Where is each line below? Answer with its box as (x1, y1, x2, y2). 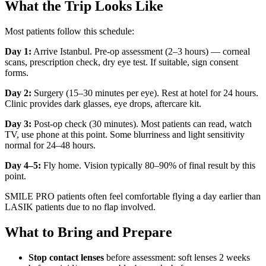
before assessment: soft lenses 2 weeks (104, 252, 250, 263)
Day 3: (5, 119, 31, 129)
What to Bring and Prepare (5, 224, 172, 240)
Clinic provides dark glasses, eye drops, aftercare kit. (5, 99, 201, 109)
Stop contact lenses (28, 252, 104, 263)
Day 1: (5, 46, 31, 57)
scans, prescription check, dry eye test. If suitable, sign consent (5, 57, 238, 68)
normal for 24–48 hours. (5, 140, 96, 151)
